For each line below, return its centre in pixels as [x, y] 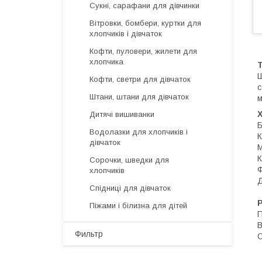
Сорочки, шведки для [129, 160]
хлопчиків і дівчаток [126, 34]
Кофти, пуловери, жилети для [143, 51]
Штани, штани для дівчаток [139, 97]
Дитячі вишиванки [122, 114]
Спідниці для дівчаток [130, 188]
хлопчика [106, 62]
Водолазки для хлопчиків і [139, 132]
